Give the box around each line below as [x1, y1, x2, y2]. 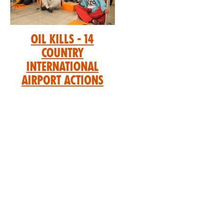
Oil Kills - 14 [31, 32, 94, 47]
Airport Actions [21, 73, 104, 88]
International [26, 60, 99, 74]
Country [41, 46, 84, 61]
